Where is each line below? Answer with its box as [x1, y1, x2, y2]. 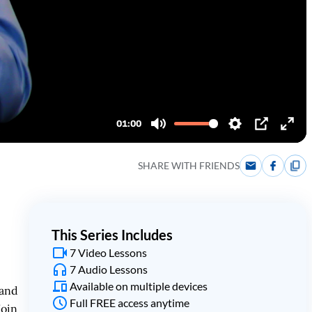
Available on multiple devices [69, 279, 208, 292]
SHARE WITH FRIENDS [138, 159, 240, 171]
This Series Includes [51, 226, 173, 243]
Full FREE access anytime [69, 296, 189, 309]
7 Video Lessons [69, 246, 147, 259]
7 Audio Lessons [69, 263, 148, 276]
